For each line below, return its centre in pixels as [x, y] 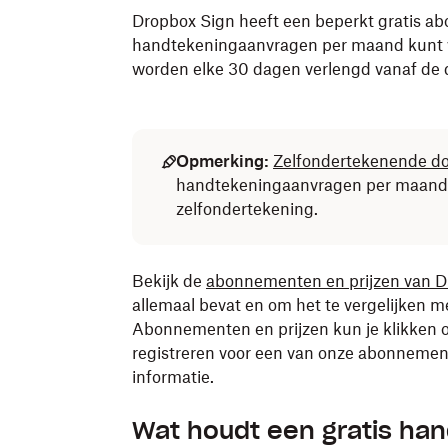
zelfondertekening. [247, 209]
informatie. [173, 377]
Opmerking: [222, 161]
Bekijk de [169, 281]
